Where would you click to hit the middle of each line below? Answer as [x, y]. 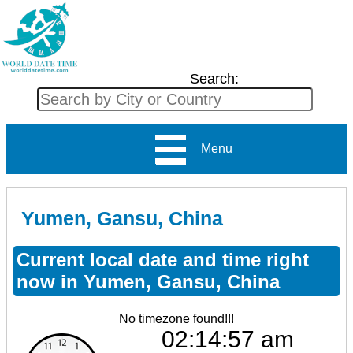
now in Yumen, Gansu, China [148, 281]
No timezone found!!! [176, 318]
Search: [214, 79]
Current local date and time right [163, 259]
